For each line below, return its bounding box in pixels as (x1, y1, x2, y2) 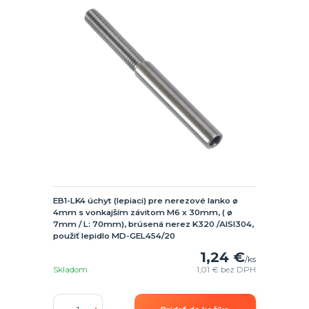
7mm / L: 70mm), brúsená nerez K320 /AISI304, (52, 219, 254, 229)
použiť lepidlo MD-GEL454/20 (52, 230, 175, 241)
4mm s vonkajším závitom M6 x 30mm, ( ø (52, 207, 232, 217)
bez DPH (221, 265, 257, 275)
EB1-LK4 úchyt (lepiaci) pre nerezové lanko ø (52, 195, 238, 206)
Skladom (52, 265, 88, 275)
